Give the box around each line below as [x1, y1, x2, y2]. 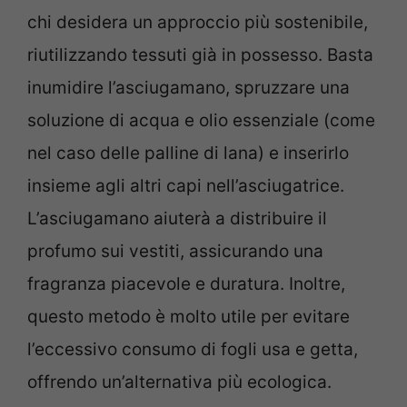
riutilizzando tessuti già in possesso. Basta [27, 44, 373, 65]
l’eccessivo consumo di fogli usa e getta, [27, 338, 358, 360]
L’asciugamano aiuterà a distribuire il [27, 207, 327, 229]
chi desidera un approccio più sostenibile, [27, 11, 368, 33]
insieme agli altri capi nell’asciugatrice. [27, 174, 344, 196]
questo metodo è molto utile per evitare [27, 305, 350, 327]
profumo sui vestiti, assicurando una [27, 240, 323, 262]
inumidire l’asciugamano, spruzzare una [27, 76, 350, 98]
